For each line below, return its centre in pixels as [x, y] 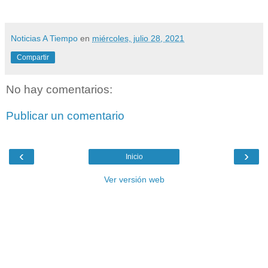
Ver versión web [134, 180]
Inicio [134, 157]
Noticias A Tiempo [44, 39]
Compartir [33, 58]
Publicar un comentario [65, 116]
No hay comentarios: [59, 90]
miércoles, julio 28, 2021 [138, 39]
